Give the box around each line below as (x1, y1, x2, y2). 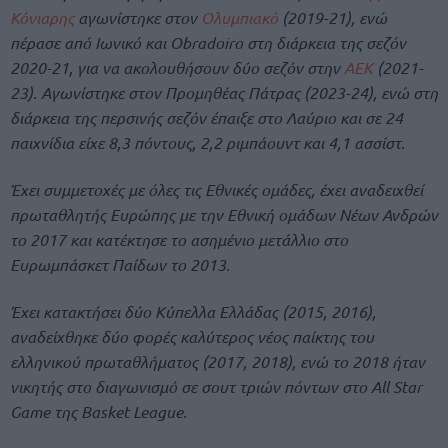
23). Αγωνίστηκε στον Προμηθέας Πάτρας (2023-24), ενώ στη (10, 81, 438, 103)
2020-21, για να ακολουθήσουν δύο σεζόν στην (10, 56, 344, 78)
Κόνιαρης (10, 6, 74, 28)
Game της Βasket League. (10, 401, 187, 423)
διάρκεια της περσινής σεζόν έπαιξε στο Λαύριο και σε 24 (10, 106, 403, 128)
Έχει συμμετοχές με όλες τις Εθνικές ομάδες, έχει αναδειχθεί (10, 178, 423, 200)
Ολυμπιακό (201, 6, 278, 28)
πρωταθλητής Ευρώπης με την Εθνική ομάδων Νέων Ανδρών (10, 203, 438, 225)
